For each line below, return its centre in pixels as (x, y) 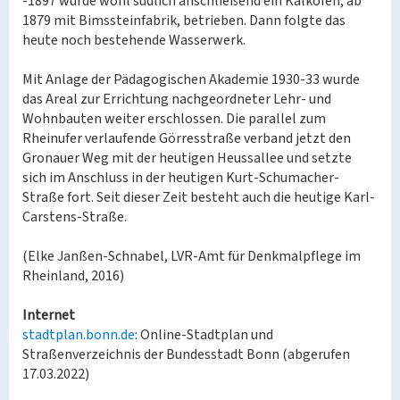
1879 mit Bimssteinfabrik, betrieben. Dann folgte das (184, 21)
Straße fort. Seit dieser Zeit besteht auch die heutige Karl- (199, 197)
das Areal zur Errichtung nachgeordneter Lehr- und (177, 99)
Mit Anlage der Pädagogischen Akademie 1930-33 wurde (191, 79)
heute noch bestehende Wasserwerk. (134, 40)
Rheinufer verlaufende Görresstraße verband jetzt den (187, 138)
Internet (49, 315)
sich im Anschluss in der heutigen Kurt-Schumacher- (181, 178)
